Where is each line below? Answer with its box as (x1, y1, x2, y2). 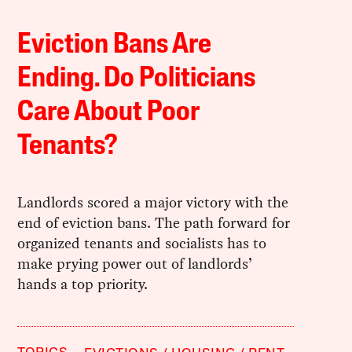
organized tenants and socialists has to (17, 232, 267, 254)
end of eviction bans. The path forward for (17, 211, 291, 233)
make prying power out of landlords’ (17, 252, 253, 274)
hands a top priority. (17, 273, 148, 295)
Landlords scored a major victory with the (17, 191, 289, 213)
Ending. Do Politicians (17, 64, 256, 93)
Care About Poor (17, 98, 200, 127)
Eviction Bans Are (17, 31, 212, 60)
